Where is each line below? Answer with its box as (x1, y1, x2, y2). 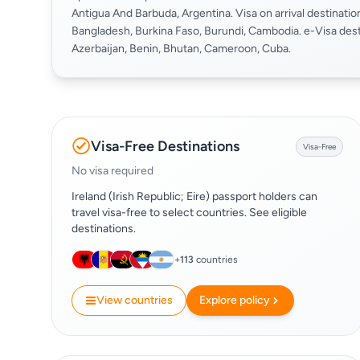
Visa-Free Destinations (91, 137, 239, 155)
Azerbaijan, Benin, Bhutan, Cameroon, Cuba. (72, 42, 291, 55)
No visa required (72, 164, 153, 178)
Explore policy (199, 293, 270, 307)
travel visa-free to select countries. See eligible (72, 206, 307, 219)
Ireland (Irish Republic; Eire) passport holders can (72, 190, 317, 203)
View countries (96, 293, 173, 307)
